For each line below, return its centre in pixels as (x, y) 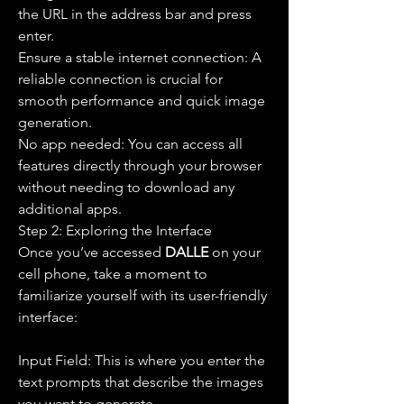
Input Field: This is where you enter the (142, 360)
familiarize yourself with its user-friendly (142, 295)
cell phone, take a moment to (113, 274)
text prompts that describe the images (141, 382)
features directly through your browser (140, 165)
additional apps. (70, 209)
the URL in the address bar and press (135, 14)
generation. (55, 122)
